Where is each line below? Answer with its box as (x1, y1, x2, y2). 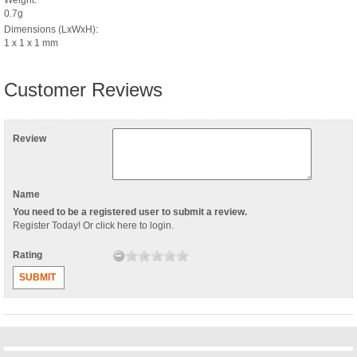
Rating (13, 249, 45, 261)
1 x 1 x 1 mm (4, 37, 58, 49)
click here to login (96, 219, 171, 231)
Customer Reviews (4, 78, 163, 100)
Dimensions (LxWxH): (4, 23, 98, 35)
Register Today (13, 219, 78, 231)
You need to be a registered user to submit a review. (13, 206, 247, 218)
